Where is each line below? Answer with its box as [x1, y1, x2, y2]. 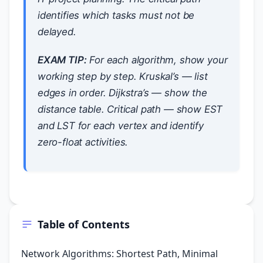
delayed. [38, 25, 76, 38]
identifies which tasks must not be [38, 9, 195, 21]
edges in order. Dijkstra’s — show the [38, 86, 207, 99]
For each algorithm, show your [86, 53, 228, 66]
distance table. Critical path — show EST [38, 103, 223, 115]
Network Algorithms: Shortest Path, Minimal [21, 247, 218, 260]
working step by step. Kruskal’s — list [38, 70, 208, 82]
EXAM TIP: [38, 53, 87, 66]
